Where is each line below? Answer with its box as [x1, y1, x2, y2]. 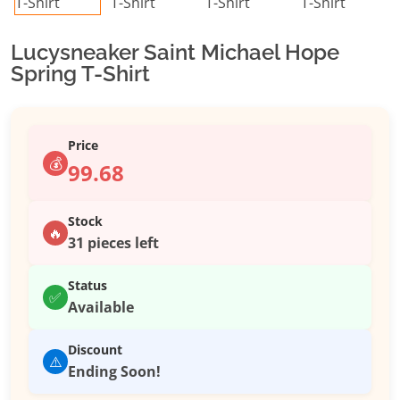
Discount [68, 341, 122, 359]
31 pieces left [68, 233, 159, 254]
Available [68, 297, 134, 318]
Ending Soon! [68, 362, 161, 382]
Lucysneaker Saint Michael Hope [11, 39, 339, 66]
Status [68, 277, 107, 295]
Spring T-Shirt [11, 61, 150, 87]
